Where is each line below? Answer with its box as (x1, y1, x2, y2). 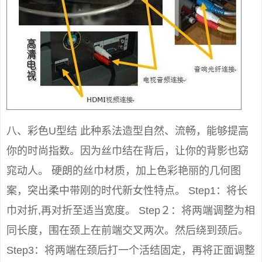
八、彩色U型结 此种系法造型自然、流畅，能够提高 (6, 125, 249, 137)
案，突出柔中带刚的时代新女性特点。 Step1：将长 (6, 185, 247, 197)
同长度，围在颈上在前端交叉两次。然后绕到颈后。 (6, 225, 249, 237)
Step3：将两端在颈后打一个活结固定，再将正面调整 (6, 244, 255, 257)
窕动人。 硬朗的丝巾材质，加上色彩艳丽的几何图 (6, 165, 241, 177)
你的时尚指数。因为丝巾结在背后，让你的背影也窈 (6, 145, 249, 157)
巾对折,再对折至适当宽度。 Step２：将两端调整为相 (6, 205, 255, 217)
